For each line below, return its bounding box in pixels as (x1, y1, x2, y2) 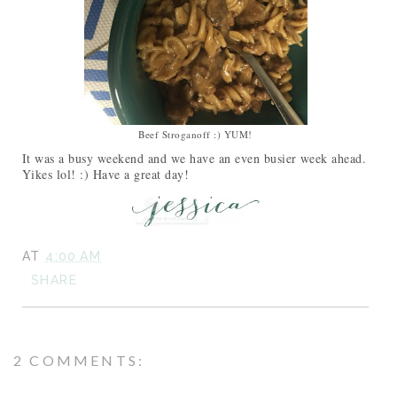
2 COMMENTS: (13, 351, 145, 369)
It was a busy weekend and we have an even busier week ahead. (22, 149, 367, 167)
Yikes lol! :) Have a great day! (22, 165, 190, 183)
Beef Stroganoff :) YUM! (138, 127, 253, 141)
